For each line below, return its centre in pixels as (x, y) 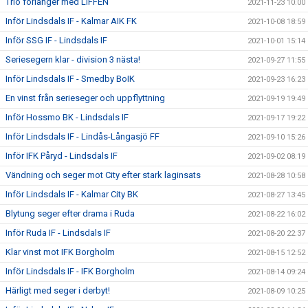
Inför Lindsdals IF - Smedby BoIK (70, 78)
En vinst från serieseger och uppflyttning (85, 98)
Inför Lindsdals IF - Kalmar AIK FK (71, 21)
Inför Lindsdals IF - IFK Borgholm (70, 271)
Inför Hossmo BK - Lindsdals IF (67, 117)
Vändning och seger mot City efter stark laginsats (103, 175)
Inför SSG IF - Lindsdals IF (56, 40)
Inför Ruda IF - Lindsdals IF (58, 232)
